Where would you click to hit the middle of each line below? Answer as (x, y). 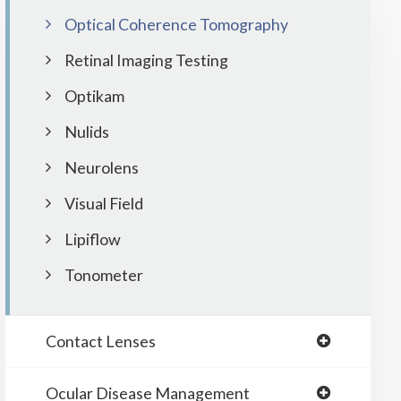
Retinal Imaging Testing (146, 60)
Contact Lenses (100, 341)
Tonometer (103, 275)
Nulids (86, 132)
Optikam (94, 96)
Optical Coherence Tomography (176, 24)
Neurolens (101, 167)
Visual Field (103, 203)
